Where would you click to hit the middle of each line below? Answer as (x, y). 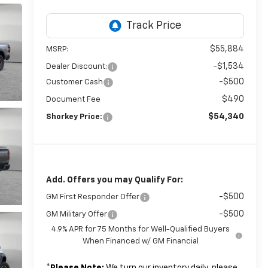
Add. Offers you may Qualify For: (114, 180)
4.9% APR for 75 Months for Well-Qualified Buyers (141, 230)
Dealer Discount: (76, 67)
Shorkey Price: (74, 117)
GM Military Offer (76, 215)
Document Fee (73, 100)
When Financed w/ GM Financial (141, 242)
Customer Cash (74, 83)
